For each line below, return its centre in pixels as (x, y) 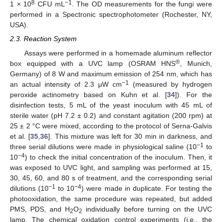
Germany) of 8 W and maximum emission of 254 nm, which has (111, 74)
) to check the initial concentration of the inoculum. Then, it (118, 157)
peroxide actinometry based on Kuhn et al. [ (89, 94)
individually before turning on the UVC (147, 209)
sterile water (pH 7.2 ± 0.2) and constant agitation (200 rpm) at (111, 115)
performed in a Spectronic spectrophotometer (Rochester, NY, (111, 15)
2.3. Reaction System (43, 39)
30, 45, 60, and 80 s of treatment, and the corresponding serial (111, 178)
